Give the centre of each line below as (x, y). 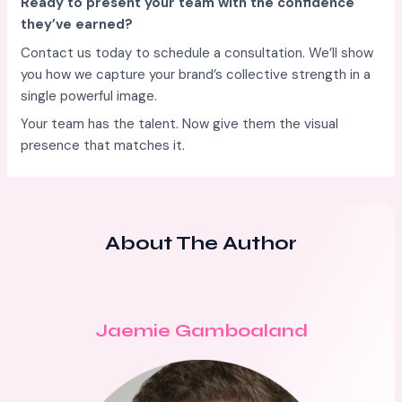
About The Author (201, 243)
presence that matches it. (103, 145)
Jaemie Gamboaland (201, 331)
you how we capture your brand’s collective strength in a (196, 74)
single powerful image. (89, 96)
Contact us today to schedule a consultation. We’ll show (197, 52)
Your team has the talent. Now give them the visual (180, 124)
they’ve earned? (77, 24)
